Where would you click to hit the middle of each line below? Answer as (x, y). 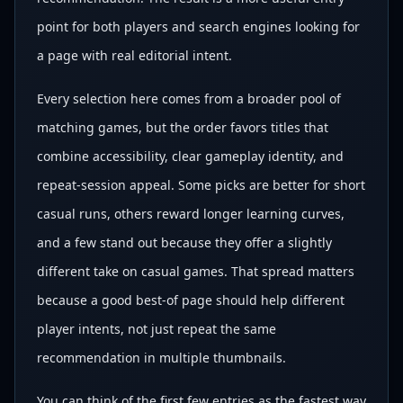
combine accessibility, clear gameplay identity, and (190, 156)
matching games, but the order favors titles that (183, 127)
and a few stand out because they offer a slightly (184, 242)
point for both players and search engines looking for (198, 27)
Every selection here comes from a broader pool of (189, 99)
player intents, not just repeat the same (157, 329)
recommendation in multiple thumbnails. (161, 358)
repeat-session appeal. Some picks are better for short (201, 185)
